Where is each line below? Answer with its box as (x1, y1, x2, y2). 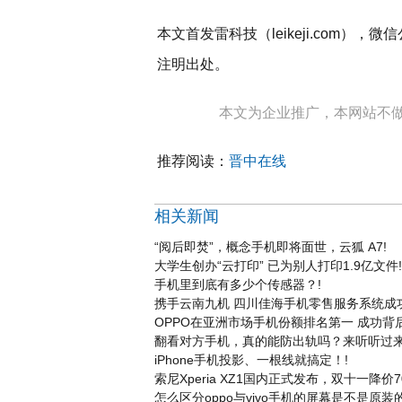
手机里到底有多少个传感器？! (154, 277, 321, 292)
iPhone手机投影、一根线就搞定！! (154, 353, 348, 367)
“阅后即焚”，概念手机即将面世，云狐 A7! (154, 240, 387, 254)
